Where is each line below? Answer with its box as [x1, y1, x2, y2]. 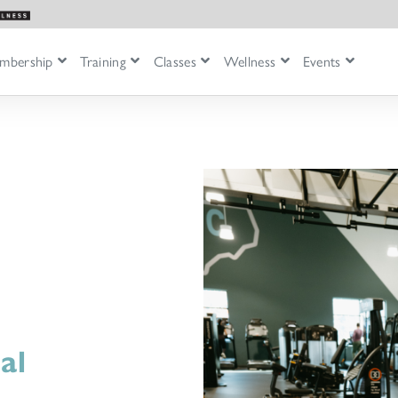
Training [80, 52, 127, 70]
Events [302, 52, 341, 70]
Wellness [223, 52, 276, 70]
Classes [153, 52, 196, 70]
